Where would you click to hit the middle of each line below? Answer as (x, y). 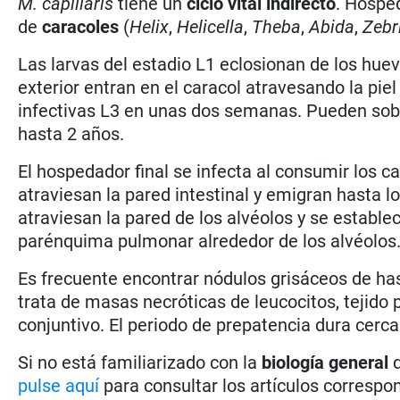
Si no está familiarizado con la (140, 362)
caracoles (81, 26)
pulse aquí (59, 385)
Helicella (211, 26)
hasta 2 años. (71, 133)
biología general (328, 362)
